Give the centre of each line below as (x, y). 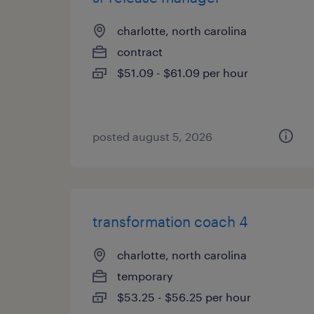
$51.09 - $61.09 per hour (183, 73)
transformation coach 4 (170, 221)
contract (140, 52)
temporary (145, 276)
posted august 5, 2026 (152, 136)
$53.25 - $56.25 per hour (184, 297)
